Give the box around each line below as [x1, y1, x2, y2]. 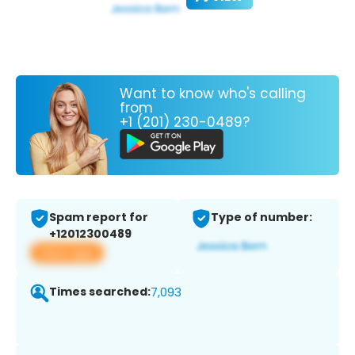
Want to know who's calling [120, 83, 306, 103]
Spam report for [49, 209, 148, 226]
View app [40, 244, 94, 261]
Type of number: [211, 209, 312, 226]
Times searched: [49, 284, 151, 300]
